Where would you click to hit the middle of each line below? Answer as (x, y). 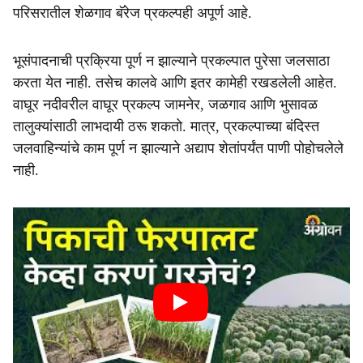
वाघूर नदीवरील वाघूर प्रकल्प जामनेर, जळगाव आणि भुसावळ (165, 105)
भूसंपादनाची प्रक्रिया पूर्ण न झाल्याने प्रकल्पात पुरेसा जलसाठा (171, 61)
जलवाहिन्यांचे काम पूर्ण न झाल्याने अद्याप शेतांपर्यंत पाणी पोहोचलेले (178, 148)
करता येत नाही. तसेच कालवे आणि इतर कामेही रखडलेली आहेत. (175, 83)
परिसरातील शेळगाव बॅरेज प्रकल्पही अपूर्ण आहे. (132, 13)
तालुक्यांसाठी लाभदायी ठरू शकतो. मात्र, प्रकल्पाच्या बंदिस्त (166, 126)
